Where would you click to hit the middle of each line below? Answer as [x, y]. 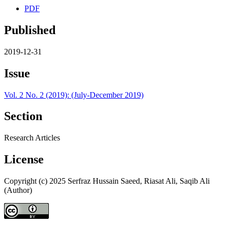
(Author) [18, 190]
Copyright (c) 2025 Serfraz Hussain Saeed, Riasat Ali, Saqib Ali [107, 181]
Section [23, 116]
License [24, 160]
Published [30, 30]
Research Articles [32, 138]
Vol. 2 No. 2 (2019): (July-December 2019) [74, 95]
